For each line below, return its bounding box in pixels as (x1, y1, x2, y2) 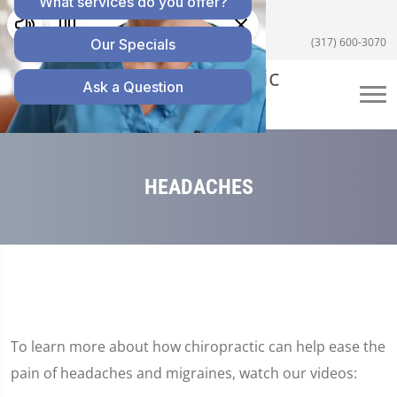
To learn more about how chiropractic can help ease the (11, 337, 385, 356)
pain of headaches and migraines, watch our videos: (11, 363, 357, 383)
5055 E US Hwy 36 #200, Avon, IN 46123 (28, 13, 229, 28)
